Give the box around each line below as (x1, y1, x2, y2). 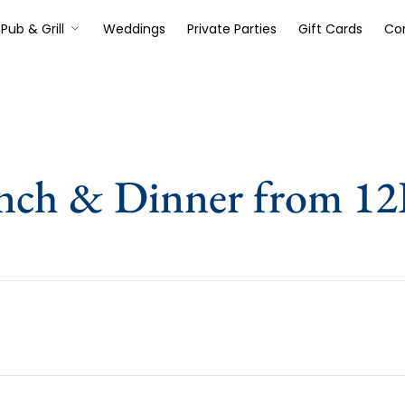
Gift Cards (297, 20, 363, 38)
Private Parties (186, 20, 277, 38)
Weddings (102, 20, 165, 38)
